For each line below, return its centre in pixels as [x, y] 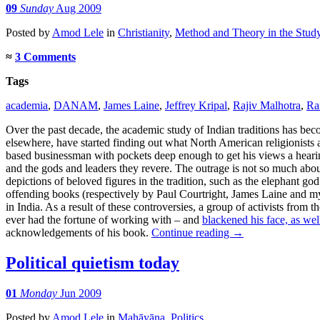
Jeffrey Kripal [196, 106]
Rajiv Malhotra [267, 106]
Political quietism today [92, 263]
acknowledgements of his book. [79, 233]
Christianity [144, 33]
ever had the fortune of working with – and [104, 220]
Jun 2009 [81, 294]
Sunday [37, 9]
